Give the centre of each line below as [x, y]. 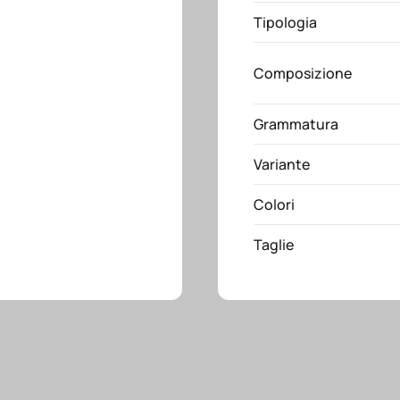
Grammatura [296, 124]
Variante [282, 164]
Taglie [274, 244]
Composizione [303, 73]
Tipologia [285, 22]
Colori [274, 204]
